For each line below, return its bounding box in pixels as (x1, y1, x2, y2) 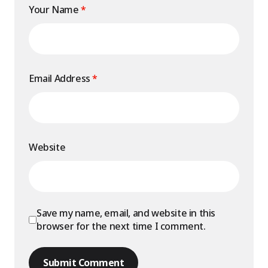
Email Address (29, 72, 93, 85)
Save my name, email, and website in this (36, 206, 216, 220)
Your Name (29, 3, 81, 16)
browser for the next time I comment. (36, 220, 206, 233)
